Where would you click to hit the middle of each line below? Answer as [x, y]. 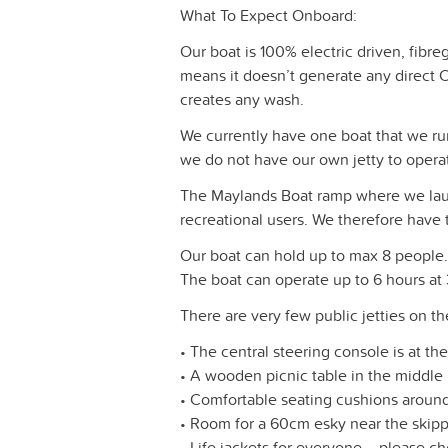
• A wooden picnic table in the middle [311, 375]
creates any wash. [242, 99]
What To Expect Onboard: [268, 15]
